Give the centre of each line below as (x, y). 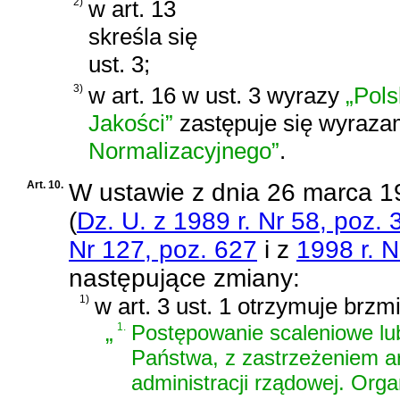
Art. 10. (45, 185)
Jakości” (131, 123)
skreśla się (143, 37)
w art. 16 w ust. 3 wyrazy (217, 95)
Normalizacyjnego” (184, 150)
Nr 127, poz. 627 (163, 250)
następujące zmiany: (184, 279)
